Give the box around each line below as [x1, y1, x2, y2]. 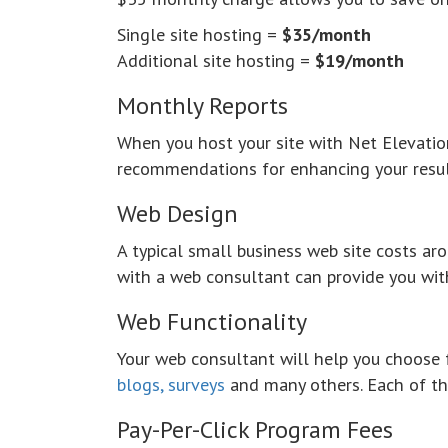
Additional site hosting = [117, 48, 315, 73]
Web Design [117, 198, 238, 230]
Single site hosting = [117, 22, 282, 47]
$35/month [282, 22, 371, 47]
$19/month [315, 48, 404, 73]
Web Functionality [117, 306, 307, 338]
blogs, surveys [117, 372, 225, 397]
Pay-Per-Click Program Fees [117, 414, 393, 446]
